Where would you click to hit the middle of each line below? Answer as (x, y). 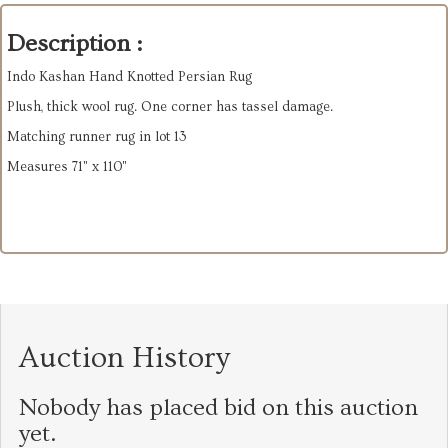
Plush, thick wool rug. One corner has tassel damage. (171, 106)
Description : (74, 43)
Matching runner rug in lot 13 (97, 136)
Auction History (124, 357)
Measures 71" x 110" (67, 166)
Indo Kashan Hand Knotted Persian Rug (129, 76)
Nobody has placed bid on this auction (218, 407)
